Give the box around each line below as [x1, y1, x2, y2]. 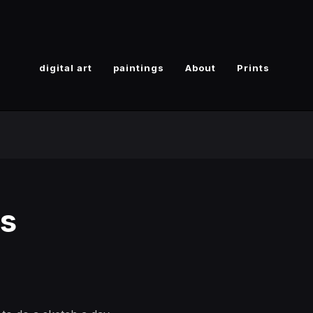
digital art [39, 62, 92, 73]
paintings [113, 62, 164, 73]
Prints [237, 62, 270, 73]
